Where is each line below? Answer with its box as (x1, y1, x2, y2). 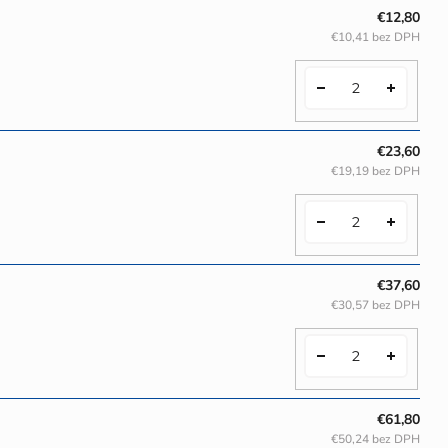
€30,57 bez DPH (331, 296, 420, 313)
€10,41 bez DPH (331, 28, 420, 45)
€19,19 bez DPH (331, 162, 420, 179)
